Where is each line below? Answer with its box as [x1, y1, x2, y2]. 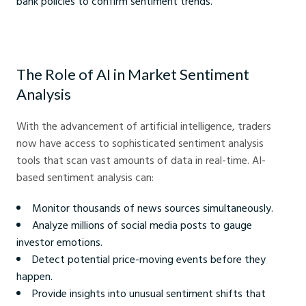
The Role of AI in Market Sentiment [16, 65, 249, 84]
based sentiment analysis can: [16, 169, 154, 186]
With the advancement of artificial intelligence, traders [16, 117, 271, 135]
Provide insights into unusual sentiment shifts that [32, 285, 266, 302]
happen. [16, 268, 53, 285]
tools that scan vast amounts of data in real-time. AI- [16, 152, 266, 169]
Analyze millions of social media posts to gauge [32, 217, 252, 234]
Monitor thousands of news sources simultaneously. [32, 199, 273, 217]
